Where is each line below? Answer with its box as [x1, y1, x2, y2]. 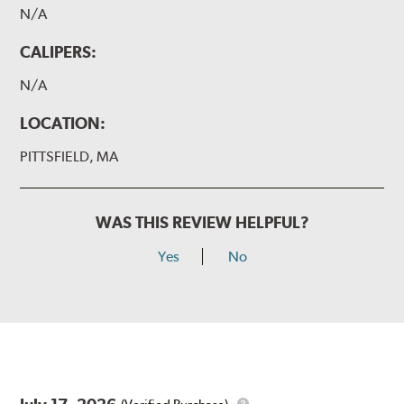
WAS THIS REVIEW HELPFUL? [95, 213, 309, 233]
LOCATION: [20, 114, 106, 133]
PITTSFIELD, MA [20, 148, 119, 166]
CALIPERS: [20, 42, 97, 62]
